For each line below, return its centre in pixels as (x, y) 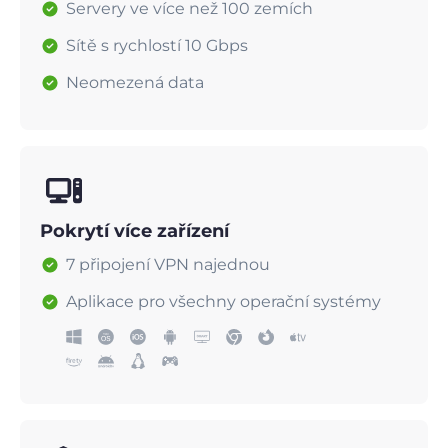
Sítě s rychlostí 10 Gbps (157, 46)
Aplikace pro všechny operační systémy (223, 302)
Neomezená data (135, 83)
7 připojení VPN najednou (168, 265)
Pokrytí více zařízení (134, 231)
